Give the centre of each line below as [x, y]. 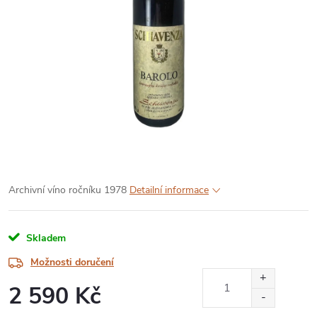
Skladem [45, 238]
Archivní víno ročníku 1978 [68, 190]
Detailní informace [169, 190]
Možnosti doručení [72, 262]
